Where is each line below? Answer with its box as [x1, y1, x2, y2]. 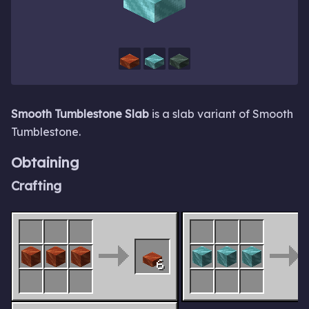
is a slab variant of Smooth [149, 106, 293, 121]
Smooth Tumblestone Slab [11, 106, 149, 121]
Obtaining [11, 153, 79, 172]
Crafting [11, 178, 61, 195]
